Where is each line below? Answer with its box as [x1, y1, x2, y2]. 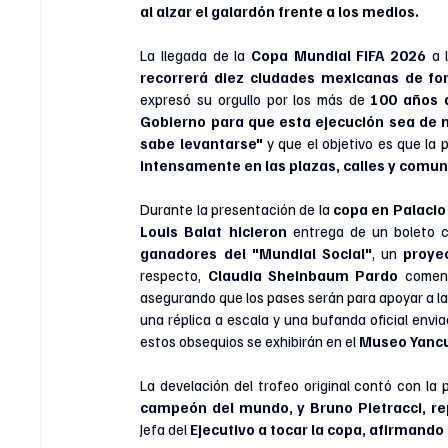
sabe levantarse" [140, 134, 263, 152]
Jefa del [140, 420, 188, 438]
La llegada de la [140, 46, 252, 64]
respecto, [140, 266, 208, 284]
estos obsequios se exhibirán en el [140, 332, 357, 350]
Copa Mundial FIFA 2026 [251, 46, 427, 64]
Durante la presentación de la [140, 200, 330, 218]
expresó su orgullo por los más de [140, 90, 365, 108]
